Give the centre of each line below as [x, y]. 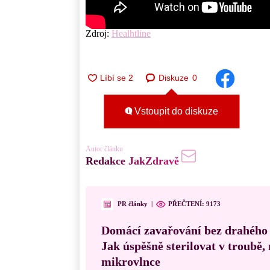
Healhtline [131, 33]
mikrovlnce [131, 261]
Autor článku [104, 149]
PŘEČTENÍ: [187, 204]
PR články [133, 204]
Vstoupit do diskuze [175, 111]
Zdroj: [99, 33]
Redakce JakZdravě [132, 161]
